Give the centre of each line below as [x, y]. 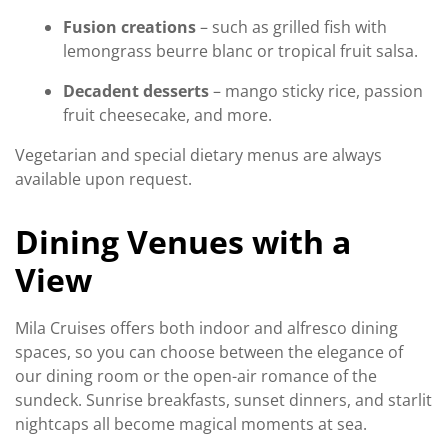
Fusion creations [129, 26]
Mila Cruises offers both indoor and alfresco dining [206, 327]
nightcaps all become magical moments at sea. [191, 423]
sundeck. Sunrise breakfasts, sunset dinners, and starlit [223, 399]
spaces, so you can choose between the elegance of [209, 351]
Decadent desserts [136, 90]
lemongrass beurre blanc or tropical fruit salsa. [240, 50]
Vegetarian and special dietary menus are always [198, 154]
